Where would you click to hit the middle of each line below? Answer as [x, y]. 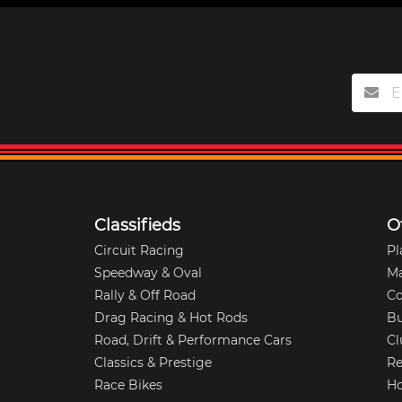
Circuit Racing [140, 250]
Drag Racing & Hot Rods [171, 317]
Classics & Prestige [153, 362]
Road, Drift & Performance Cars [193, 340]
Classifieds [138, 225]
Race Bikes [129, 385]
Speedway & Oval [149, 272]
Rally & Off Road [145, 295]
